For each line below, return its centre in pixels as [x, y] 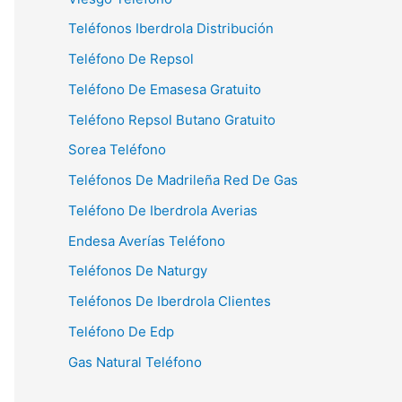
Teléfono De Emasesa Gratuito [165, 89]
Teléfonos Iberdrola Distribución [171, 29]
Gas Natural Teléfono [135, 362]
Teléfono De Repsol [131, 59]
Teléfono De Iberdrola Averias [163, 210]
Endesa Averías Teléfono [147, 240]
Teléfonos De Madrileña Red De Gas [183, 180]
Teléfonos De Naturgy [138, 271]
